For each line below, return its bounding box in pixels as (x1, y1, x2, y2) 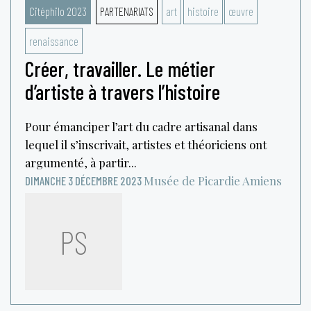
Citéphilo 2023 (29, 3, 87, 18)
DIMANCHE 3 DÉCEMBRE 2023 (25, 173, 142, 187)
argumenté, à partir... (25, 154, 137, 170)
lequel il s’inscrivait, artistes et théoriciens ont (25, 136, 267, 152)
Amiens (242, 172, 282, 188)
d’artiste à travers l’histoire (25, 78, 220, 104)
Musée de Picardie (144, 172, 240, 188)
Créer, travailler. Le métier (25, 56, 215, 81)
